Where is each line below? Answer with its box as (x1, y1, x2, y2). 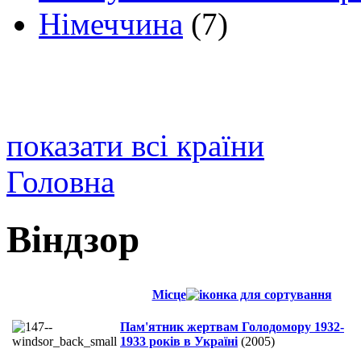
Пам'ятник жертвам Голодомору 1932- (120, 320, 344, 334)
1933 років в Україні (120, 334, 238, 349)
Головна (6, 164, 114, 200)
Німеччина (39, 6, 183, 42)
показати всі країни (6, 128, 264, 164)
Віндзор (6, 218, 139, 260)
